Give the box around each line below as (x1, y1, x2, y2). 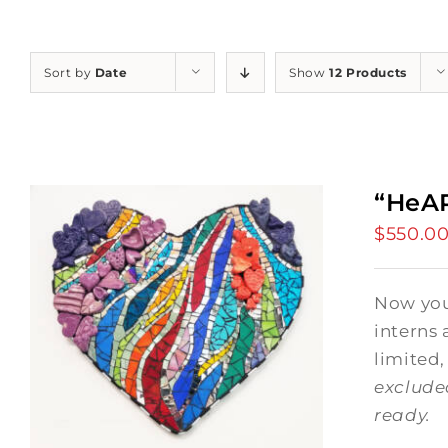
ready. (374, 405, 431, 425)
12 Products (329, 65, 407, 80)
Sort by (44, 65, 95, 80)
